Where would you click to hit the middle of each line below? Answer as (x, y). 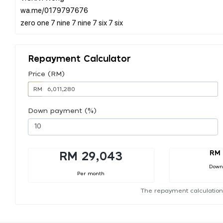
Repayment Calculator (79, 59)
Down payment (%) (62, 111)
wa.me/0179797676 (54, 10)
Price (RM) (46, 74)
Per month (91, 173)
